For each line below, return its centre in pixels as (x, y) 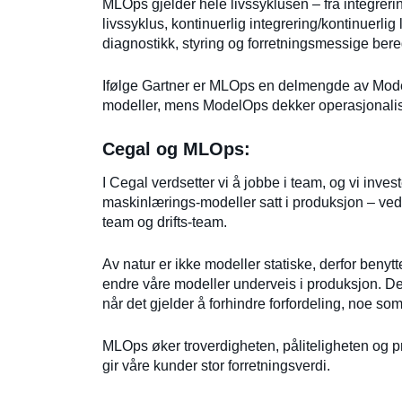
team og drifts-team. (165, 223)
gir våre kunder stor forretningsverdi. (216, 366)
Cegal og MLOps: (176, 149)
